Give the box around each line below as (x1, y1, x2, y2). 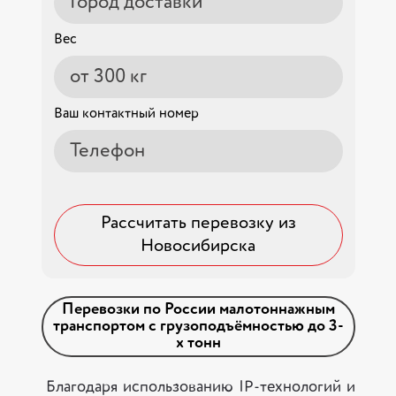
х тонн (175, 334, 221, 351)
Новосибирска (141, 237, 255, 255)
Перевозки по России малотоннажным (61, 301, 335, 317)
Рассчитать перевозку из (100, 214, 296, 232)
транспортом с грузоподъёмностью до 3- (52, 317, 344, 334)
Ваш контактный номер (53, 106, 199, 121)
